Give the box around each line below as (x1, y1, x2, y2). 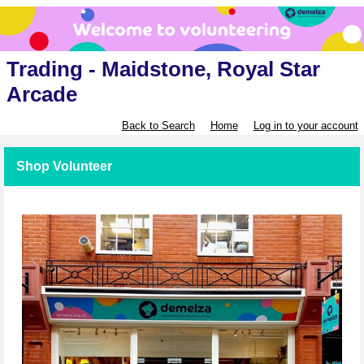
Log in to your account (253, 119, 358, 132)
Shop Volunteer (16, 159, 112, 174)
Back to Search (121, 119, 195, 132)
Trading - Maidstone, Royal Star (6, 57, 320, 82)
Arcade (6, 82, 77, 107)
